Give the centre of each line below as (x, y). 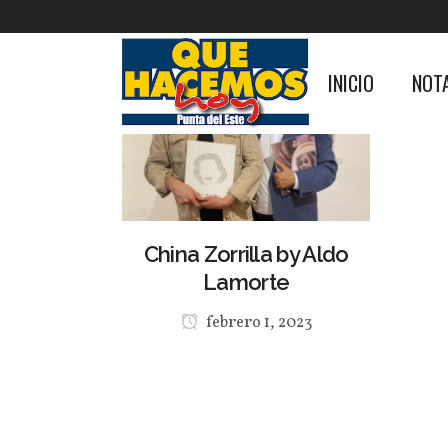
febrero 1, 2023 (257, 322)
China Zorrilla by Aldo (246, 253)
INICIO (351, 83)
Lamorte (246, 281)
